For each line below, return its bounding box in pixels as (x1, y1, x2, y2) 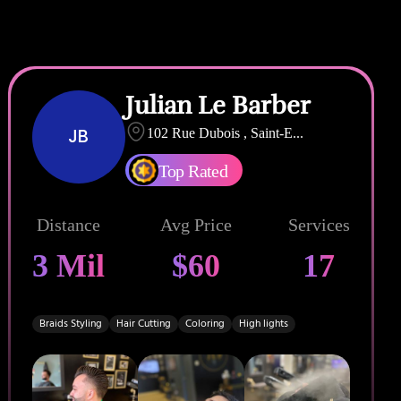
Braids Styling (38, 315, 102, 331)
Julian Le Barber (124, 90, 311, 121)
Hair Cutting (115, 315, 171, 331)
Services (287, 214, 350, 235)
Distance (36, 214, 100, 235)
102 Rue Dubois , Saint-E (146, 124, 293, 141)
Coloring (184, 315, 225, 331)
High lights (238, 315, 288, 331)
